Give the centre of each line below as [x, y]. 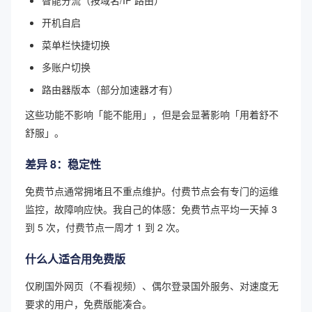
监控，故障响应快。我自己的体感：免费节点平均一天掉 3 [151, 209]
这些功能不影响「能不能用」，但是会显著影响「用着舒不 [152, 114]
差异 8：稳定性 [63, 164]
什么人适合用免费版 [75, 258]
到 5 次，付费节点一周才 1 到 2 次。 [105, 227]
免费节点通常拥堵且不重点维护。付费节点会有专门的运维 [152, 190]
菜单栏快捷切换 [76, 44]
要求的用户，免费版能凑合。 [88, 303]
